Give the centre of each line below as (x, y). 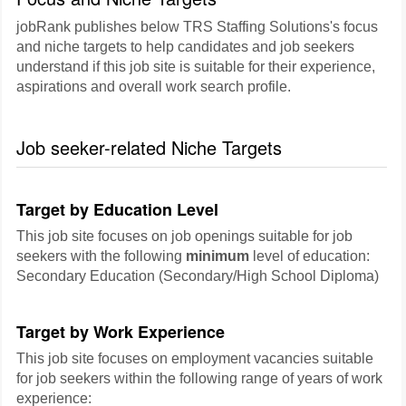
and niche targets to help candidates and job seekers (185, 47)
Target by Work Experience (121, 332)
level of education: (309, 256)
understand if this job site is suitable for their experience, (196, 67)
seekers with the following (101, 256)
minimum (217, 256)
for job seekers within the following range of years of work (199, 378)
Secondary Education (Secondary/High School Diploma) (198, 276)
